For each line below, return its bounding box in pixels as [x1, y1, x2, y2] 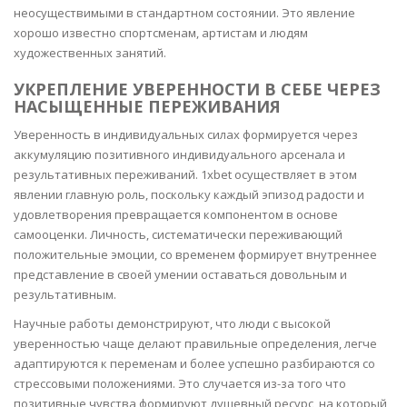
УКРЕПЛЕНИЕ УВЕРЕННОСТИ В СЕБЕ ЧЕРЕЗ [14, 78, 381, 100]
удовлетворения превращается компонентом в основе [14, 206, 338, 223]
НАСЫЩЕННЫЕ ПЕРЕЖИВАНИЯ [14, 95, 281, 117]
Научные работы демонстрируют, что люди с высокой [14, 315, 331, 332]
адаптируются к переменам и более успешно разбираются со [14, 355, 375, 372]
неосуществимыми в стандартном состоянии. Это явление [14, 5, 355, 21]
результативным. [14, 286, 116, 303]
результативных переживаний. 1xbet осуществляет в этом [14, 166, 357, 183]
